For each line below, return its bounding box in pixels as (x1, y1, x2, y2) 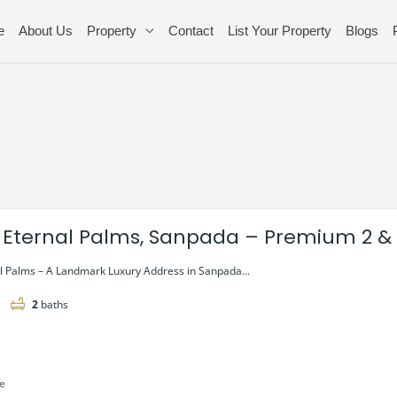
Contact (167, 23, 214, 38)
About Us (18, 23, 73, 38)
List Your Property (227, 23, 331, 38)
